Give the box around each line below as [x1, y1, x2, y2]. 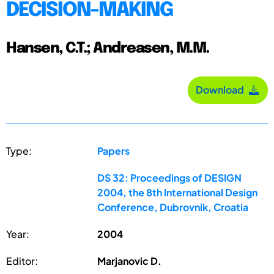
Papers [97, 144, 130, 157]
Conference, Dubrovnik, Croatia [97, 200, 249, 213]
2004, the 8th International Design [97, 185, 258, 199]
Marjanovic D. [97, 254, 162, 267]
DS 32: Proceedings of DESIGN [97, 171, 242, 184]
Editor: [6, 254, 38, 267]
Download [196, 83, 248, 97]
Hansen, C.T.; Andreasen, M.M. [6, 40, 209, 56]
